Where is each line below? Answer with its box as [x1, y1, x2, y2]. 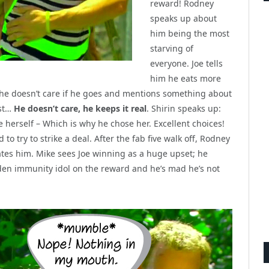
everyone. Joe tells [150, 57, 223, 69]
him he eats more [150, 72, 221, 84]
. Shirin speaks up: [147, 102, 221, 114]
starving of [150, 42, 193, 54]
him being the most [150, 27, 229, 39]
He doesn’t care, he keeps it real [14, 102, 147, 114]
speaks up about [150, 12, 217, 24]
